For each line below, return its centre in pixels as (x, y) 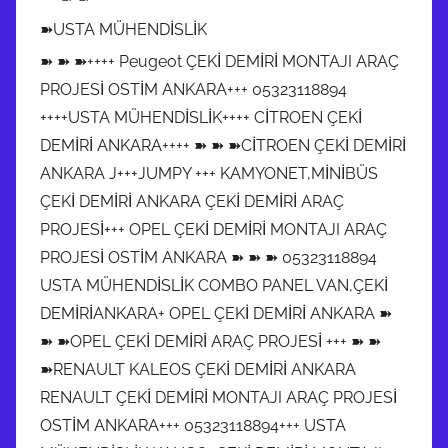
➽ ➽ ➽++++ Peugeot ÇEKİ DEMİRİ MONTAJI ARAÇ (219, 61)
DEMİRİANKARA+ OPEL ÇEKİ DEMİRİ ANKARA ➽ (216, 313)
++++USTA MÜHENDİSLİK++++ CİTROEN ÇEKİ (201, 117)
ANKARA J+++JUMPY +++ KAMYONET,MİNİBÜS (209, 173)
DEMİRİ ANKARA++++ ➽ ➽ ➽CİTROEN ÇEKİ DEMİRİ (223, 145)
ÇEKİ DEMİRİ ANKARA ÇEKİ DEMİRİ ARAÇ (192, 201)
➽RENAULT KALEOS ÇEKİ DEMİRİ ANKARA (198, 369)
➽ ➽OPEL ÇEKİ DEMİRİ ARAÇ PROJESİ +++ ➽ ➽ (210, 341)
